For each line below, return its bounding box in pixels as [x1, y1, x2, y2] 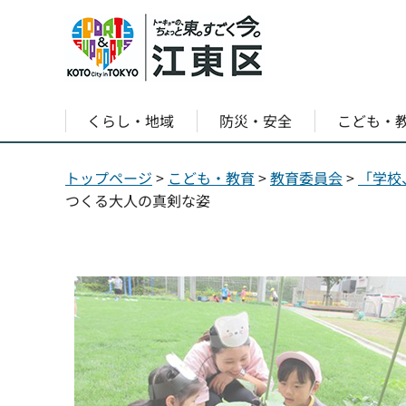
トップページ [65, 167, 152, 188]
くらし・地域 [87, 110, 175, 131]
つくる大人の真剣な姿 [65, 189, 210, 211]
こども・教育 [168, 167, 255, 188]
